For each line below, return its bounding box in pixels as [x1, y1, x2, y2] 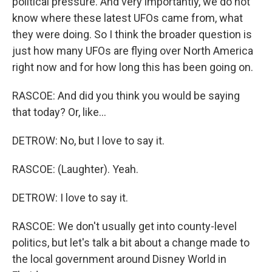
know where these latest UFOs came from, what [12, 12, 243, 25]
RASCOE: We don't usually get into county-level [12, 220, 237, 233]
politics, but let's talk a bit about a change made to [12, 236, 250, 250]
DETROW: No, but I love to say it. [12, 134, 165, 148]
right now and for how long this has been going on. [12, 61, 253, 74]
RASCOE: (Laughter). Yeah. [12, 163, 138, 176]
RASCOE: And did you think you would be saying [12, 89, 240, 103]
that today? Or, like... [12, 106, 106, 119]
